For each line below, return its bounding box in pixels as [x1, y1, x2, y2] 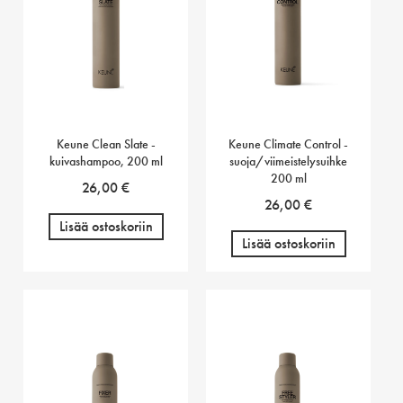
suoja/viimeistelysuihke [229, 153, 348, 169]
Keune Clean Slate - [56, 136, 156, 152]
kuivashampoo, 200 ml [49, 153, 163, 169]
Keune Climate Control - [228, 136, 349, 152]
